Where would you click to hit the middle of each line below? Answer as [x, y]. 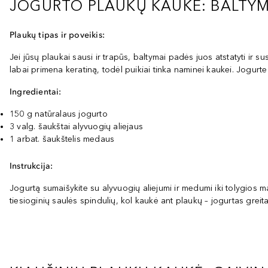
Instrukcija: [31, 166]
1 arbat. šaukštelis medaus [62, 139]
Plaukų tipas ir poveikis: [57, 35]
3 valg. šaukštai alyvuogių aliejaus [76, 127]
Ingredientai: [36, 92]
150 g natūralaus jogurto [59, 114]
